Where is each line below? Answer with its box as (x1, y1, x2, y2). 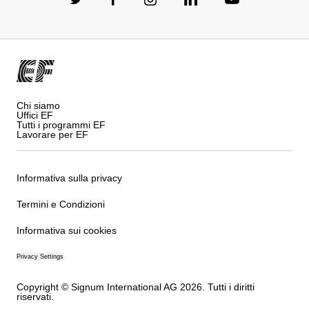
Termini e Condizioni (17, 199, 105, 210)
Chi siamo (17, 99, 60, 111)
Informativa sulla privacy (17, 172, 122, 184)
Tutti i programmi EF (17, 119, 106, 130)
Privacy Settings (17, 253, 63, 261)
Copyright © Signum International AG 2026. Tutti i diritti (17, 281, 255, 292)
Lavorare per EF (17, 128, 88, 140)
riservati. (17, 290, 54, 302)
